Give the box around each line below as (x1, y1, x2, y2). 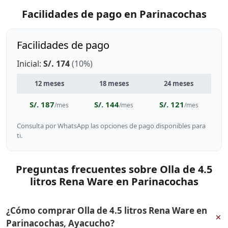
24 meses (164, 79, 193, 88)
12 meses (34, 79, 64, 88)
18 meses (99, 79, 129, 88)
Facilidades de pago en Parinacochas (21, 7, 207, 21)
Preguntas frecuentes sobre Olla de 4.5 (16, 162, 212, 176)
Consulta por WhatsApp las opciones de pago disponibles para (17, 121, 206, 130)
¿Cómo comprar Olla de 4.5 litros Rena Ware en (6, 205, 207, 216)
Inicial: (17, 58, 43, 69)
